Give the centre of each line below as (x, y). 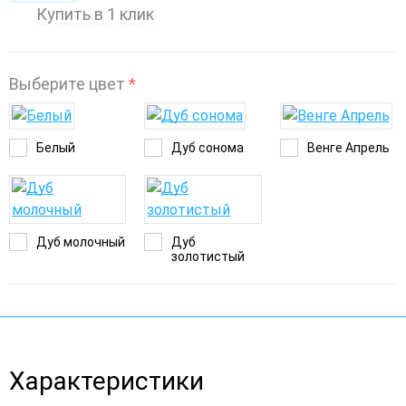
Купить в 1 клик (95, 14)
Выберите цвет (69, 84)
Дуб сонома (208, 148)
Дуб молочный (81, 242)
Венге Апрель (348, 148)
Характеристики (106, 381)
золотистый (208, 256)
